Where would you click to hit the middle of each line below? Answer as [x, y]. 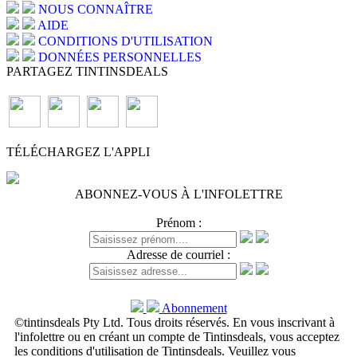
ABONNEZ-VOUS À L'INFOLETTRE [178, 194]
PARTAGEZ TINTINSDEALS [87, 71]
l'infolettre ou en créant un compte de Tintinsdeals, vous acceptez [177, 336]
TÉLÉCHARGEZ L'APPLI [78, 151]
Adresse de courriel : [178, 254]
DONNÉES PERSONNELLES [118, 57]
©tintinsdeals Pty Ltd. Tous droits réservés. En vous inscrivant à [175, 322]
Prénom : [178, 222]
